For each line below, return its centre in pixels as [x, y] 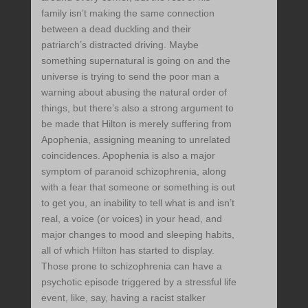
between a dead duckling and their [116, 29]
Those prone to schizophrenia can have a [131, 266]
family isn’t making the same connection [128, 13]
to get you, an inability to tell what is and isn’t [137, 203]
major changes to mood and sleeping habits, [137, 235]
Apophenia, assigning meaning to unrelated [135, 140]
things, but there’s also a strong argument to [137, 108]
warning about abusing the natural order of [134, 92]
